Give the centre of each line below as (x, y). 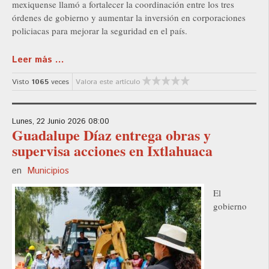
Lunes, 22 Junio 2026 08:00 (61, 122)
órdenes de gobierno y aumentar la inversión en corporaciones (129, 18)
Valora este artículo (108, 82)
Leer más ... (38, 60)
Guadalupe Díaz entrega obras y (111, 135)
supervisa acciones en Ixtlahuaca (112, 151)
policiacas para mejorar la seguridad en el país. (100, 31)
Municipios (48, 171)
